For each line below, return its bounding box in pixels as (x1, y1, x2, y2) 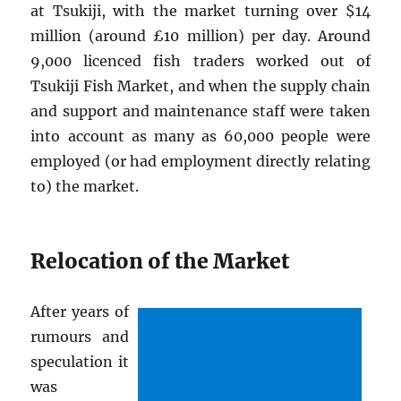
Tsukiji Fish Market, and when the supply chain (30, 77, 371, 96)
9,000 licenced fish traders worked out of (30, 52, 371, 71)
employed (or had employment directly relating (30, 152, 371, 171)
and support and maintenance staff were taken (30, 102, 371, 121)
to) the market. (30, 177, 140, 196)
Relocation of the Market (30, 248, 290, 275)
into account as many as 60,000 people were (30, 127, 371, 146)
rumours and (30, 328, 129, 346)
